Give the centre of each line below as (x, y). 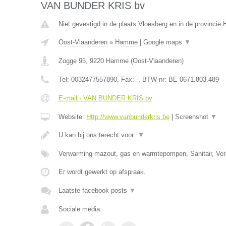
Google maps (163, 42)
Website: (72, 117)
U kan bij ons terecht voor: (98, 135)
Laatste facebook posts (94, 190)
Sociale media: (80, 209)
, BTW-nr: (153, 79)
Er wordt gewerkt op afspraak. (102, 172)
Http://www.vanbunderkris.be (128, 117)
